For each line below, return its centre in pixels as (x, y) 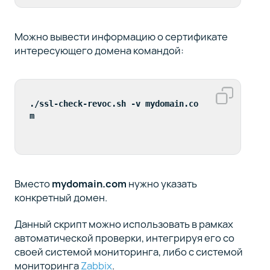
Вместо (33, 183)
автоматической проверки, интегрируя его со (124, 238)
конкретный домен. (61, 197)
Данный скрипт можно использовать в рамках (124, 224)
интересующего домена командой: (99, 51)
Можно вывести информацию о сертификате (121, 37)
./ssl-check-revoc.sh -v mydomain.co (114, 104)
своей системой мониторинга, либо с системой (128, 252)
